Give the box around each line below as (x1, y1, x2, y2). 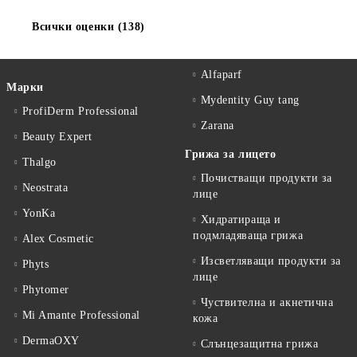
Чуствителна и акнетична (200, 296, 334, 308)
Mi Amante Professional (22, 309, 140, 321)
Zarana (200, 120, 234, 131)
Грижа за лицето (185, 148, 277, 160)
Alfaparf (200, 69, 243, 80)
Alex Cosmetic (22, 233, 94, 245)
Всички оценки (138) (32, 21, 145, 33)
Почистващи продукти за (200, 172, 332, 184)
